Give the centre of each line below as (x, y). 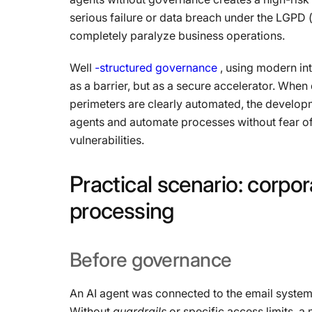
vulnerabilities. (107, 140)
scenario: (200, 184)
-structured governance (156, 68)
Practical (111, 184)
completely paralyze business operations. (177, 36)
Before (99, 260)
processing (122, 211)
